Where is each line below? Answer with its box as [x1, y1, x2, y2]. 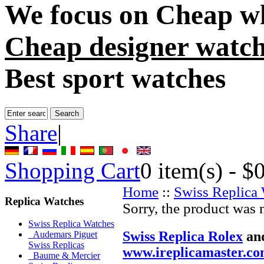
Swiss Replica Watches [28, 219, 114, 229]
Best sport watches [5, 63, 226, 94]
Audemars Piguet [28, 229, 97, 240]
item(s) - [152, 157, 242, 183]
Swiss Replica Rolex [123, 228, 243, 244]
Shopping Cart [5, 157, 140, 183]
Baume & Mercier [28, 250, 100, 261]
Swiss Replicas [28, 240, 84, 250]
